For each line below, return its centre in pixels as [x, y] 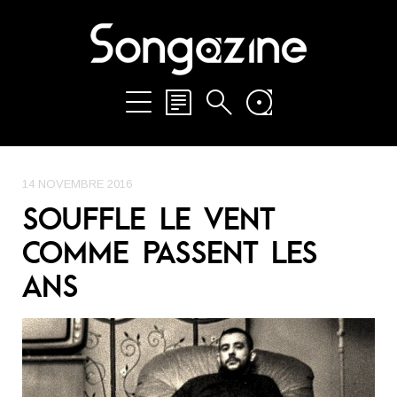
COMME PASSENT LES [170, 251]
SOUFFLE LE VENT [148, 218]
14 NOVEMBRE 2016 [77, 183]
